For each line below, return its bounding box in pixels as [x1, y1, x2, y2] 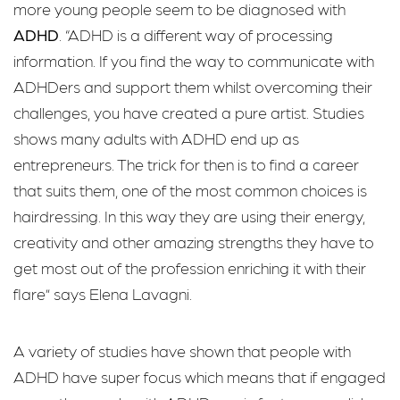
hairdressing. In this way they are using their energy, [13, 205, 365, 225]
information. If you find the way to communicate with [13, 50, 374, 70]
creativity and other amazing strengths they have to [13, 231, 374, 251]
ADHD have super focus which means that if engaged [13, 367, 386, 387]
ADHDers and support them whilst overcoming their [13, 76, 372, 96]
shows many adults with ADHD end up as [13, 128, 299, 147]
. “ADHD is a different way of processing [59, 24, 333, 44]
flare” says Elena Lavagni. [13, 283, 192, 303]
